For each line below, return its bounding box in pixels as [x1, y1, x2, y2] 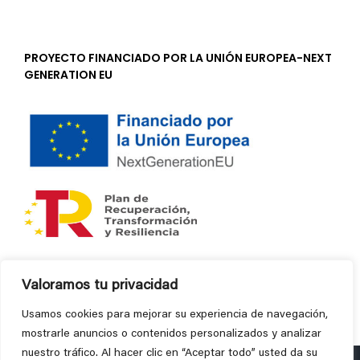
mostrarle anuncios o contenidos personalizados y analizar [22, 329, 321, 340]
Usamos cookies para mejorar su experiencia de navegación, [22, 309, 328, 321]
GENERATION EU [24, 67, 112, 84]
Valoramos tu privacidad [22, 279, 178, 293]
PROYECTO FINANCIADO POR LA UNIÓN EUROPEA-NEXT [24, 50, 332, 67]
